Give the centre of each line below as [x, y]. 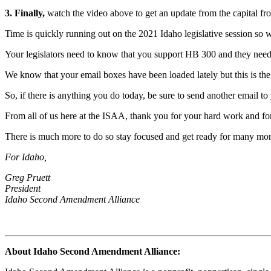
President [23, 188]
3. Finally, [25, 13]
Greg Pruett [28, 177]
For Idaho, [26, 157]
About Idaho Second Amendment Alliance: [93, 251]
